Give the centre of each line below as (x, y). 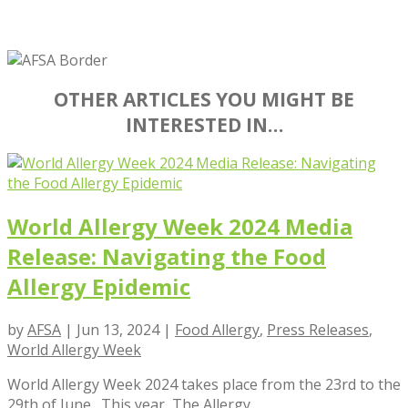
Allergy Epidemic (99, 286)
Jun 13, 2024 (118, 329)
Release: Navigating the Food (167, 256)
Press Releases (318, 329)
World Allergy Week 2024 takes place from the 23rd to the (204, 384)
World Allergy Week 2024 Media (180, 226)
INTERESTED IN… (204, 124)
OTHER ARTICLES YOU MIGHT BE (204, 99)
